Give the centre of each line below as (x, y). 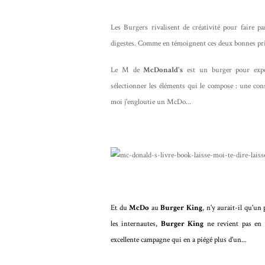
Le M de (127, 70)
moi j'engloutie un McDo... (151, 102)
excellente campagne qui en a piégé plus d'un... (179, 240)
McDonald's (163, 70)
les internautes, (136, 224)
